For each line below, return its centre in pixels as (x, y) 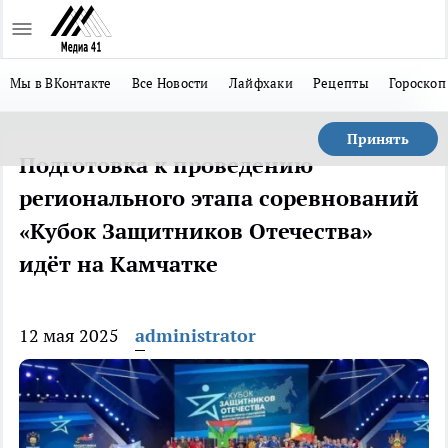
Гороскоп (417, 83)
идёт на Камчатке (118, 264)
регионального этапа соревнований (219, 198)
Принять (378, 139)
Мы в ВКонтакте (61, 83)
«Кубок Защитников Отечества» (196, 231)
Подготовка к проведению (166, 165)
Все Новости (170, 83)
